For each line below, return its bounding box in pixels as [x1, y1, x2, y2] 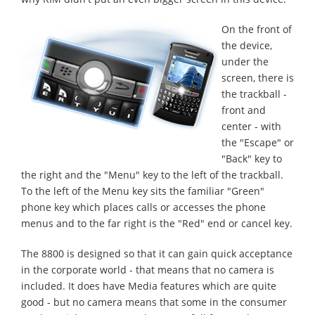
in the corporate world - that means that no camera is [21, 263, 274, 276]
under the [221, 55, 269, 68]
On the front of [221, 22, 292, 36]
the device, [221, 39, 272, 52]
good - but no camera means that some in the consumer [21, 295, 287, 309]
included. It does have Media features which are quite [21, 279, 276, 292]
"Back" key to [221, 152, 282, 165]
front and [221, 103, 266, 117]
